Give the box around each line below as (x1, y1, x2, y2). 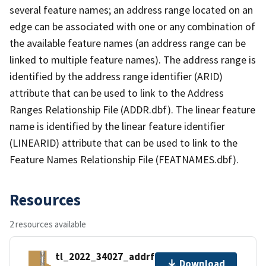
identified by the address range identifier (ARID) (9, 69, 223, 83)
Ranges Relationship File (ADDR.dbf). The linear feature (9, 102, 255, 116)
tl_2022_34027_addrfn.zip (55, 250, 178, 264)
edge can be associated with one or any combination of (9, 19, 255, 33)
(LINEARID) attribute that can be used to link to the (9, 135, 237, 150)
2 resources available (9, 218, 86, 230)
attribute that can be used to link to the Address (9, 85, 224, 100)
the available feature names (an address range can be (9, 36, 246, 50)
